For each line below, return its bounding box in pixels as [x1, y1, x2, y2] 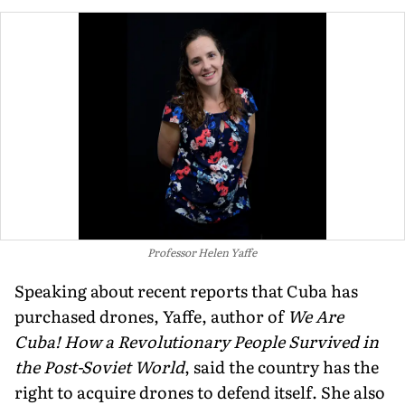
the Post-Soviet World [14, 353, 184, 379]
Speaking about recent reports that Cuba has [14, 278, 358, 303]
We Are [287, 303, 344, 328]
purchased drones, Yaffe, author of [14, 303, 287, 328]
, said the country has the [184, 353, 379, 379]
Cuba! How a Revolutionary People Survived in [14, 328, 379, 353]
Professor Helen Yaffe [146, 243, 257, 260]
